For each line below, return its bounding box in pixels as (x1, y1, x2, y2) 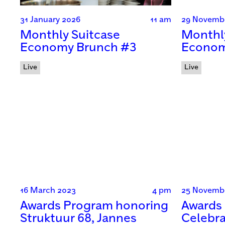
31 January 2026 (20, 16, 80, 24)
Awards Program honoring (20, 200, 168, 212)
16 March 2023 (20, 187, 76, 195)
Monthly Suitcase (20, 30, 120, 42)
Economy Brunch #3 (20, 42, 137, 54)
